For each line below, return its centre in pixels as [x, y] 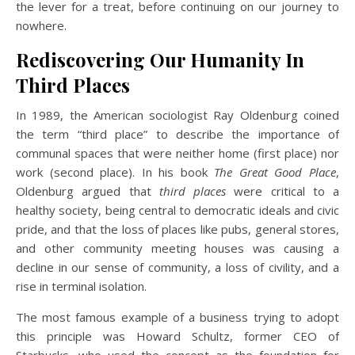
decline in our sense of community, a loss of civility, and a [177, 267]
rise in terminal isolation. [81, 286]
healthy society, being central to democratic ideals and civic [177, 210]
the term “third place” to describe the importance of [177, 134]
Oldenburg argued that [88, 191]
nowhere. [41, 25]
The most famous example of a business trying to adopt [177, 317]
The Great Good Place [275, 172]
